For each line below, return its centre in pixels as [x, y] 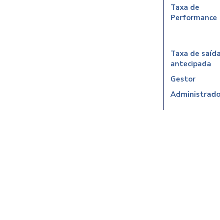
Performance [193, 18]
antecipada [191, 64]
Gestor [183, 79]
